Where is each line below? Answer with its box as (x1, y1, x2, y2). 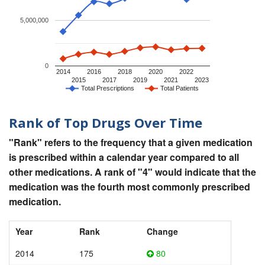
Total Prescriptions (81, 85, 134, 92)
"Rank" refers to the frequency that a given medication (9, 135, 253, 150)
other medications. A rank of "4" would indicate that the (9, 165, 256, 179)
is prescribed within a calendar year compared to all (9, 150, 239, 164)
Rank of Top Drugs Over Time (9, 113, 202, 131)
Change (147, 225, 178, 238)
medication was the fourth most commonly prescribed (9, 180, 250, 194)
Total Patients (160, 85, 199, 92)
